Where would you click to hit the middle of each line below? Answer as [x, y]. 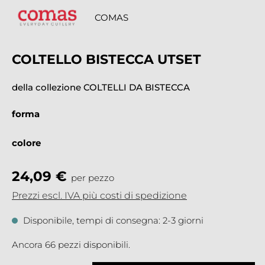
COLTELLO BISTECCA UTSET [106, 59]
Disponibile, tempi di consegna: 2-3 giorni [112, 220]
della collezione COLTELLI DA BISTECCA [101, 87]
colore [26, 143]
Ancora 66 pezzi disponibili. [71, 244]
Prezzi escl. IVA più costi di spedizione [99, 195]
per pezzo [93, 177]
